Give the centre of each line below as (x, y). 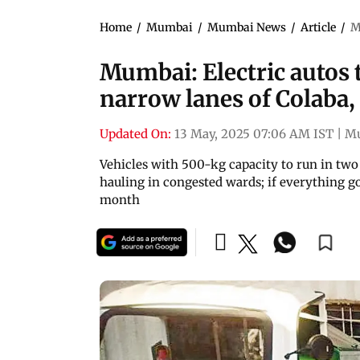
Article (318, 27)
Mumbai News (247, 27)
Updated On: (135, 133)
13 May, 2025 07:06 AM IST (254, 133)
